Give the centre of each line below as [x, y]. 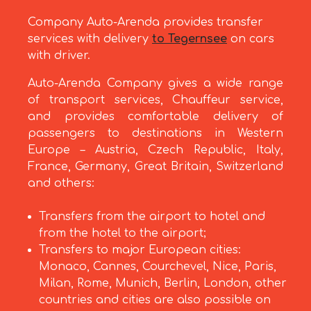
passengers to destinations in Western [155, 134]
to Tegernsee [190, 39]
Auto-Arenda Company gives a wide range [155, 84]
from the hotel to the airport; [123, 234]
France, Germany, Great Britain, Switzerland [155, 167]
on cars [251, 39]
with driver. [59, 56]
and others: [61, 184]
